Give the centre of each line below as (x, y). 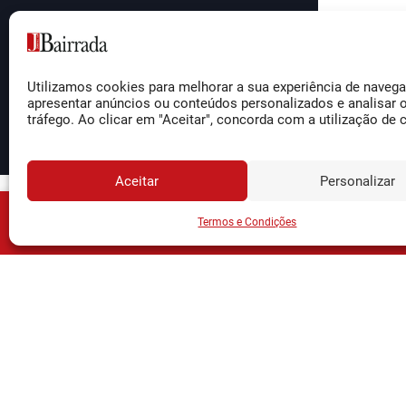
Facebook (269, 336)
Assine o (297, 223)
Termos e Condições (247, 222)
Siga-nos (249, 301)
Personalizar (357, 181)
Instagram (268, 365)
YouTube (268, 394)
